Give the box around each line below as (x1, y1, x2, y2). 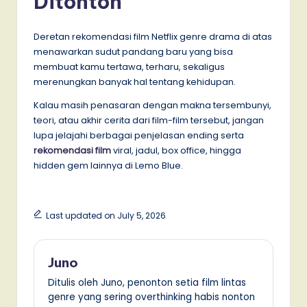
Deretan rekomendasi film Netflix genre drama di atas (34, 30, 272, 42)
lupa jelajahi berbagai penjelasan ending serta (34, 129, 244, 141)
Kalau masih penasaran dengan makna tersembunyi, (34, 99, 271, 111)
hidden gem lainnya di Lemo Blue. (34, 159, 185, 171)
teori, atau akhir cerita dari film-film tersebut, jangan (34, 114, 264, 126)
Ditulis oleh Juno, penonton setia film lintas (48, 276, 246, 289)
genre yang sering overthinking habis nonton (48, 291, 255, 304)
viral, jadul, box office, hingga (111, 144, 241, 156)
